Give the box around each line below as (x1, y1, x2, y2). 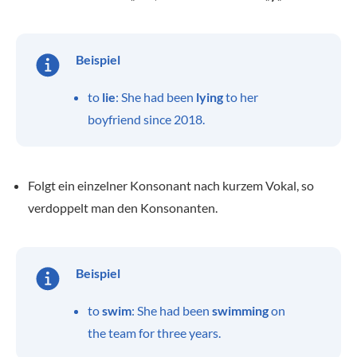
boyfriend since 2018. (88, 112, 205, 127)
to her (223, 89, 258, 104)
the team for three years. (88, 325, 221, 340)
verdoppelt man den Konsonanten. (28, 200, 218, 215)
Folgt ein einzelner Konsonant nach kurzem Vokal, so (28, 178, 314, 193)
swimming (212, 303, 271, 318)
